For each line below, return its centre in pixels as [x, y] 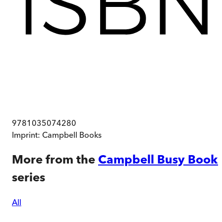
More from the [54, 159]
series [28, 177]
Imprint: [27, 135]
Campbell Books [72, 135]
